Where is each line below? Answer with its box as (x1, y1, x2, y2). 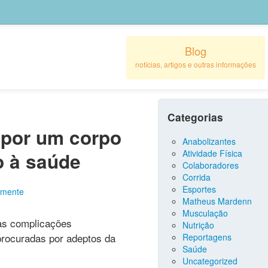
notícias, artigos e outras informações (135, 59, 256, 69)
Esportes (182, 183, 216, 195)
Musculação (182, 207, 228, 219)
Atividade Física (182, 147, 242, 159)
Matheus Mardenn (182, 195, 252, 207)
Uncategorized (182, 255, 237, 267)
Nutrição (182, 219, 214, 231)
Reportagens (182, 231, 232, 243)
